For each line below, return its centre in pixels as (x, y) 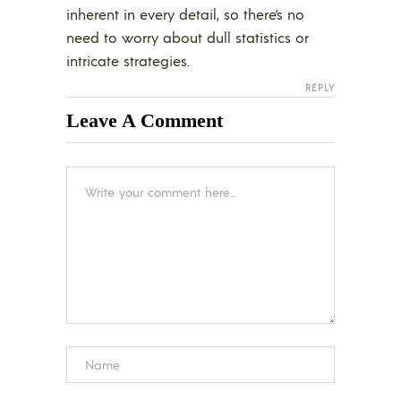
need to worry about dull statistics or (188, 38)
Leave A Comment (145, 121)
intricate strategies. (128, 61)
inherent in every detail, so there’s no (185, 14)
